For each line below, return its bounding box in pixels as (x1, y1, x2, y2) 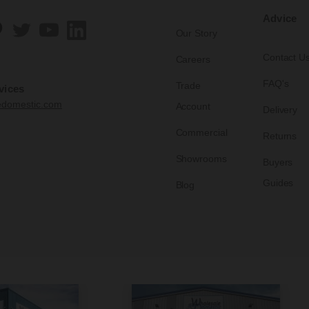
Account (175, 100, 210, 112)
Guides (262, 177, 294, 188)
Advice (262, 12, 297, 24)
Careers (175, 53, 210, 65)
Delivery (262, 103, 298, 115)
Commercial (175, 126, 228, 138)
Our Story (175, 27, 217, 39)
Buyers (262, 156, 293, 168)
